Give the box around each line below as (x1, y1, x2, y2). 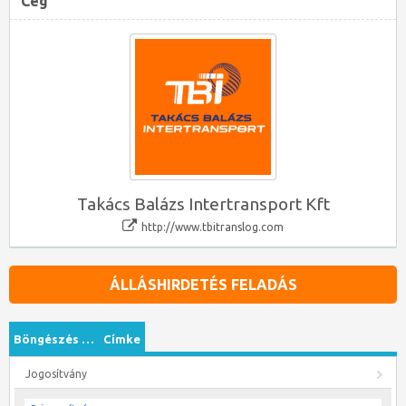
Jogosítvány (25, 367, 87, 380)
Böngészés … (14, 332, 94, 345)
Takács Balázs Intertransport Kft (76, 193, 330, 214)
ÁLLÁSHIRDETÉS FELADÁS (109, 275, 297, 293)
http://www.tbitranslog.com (141, 220, 284, 233)
